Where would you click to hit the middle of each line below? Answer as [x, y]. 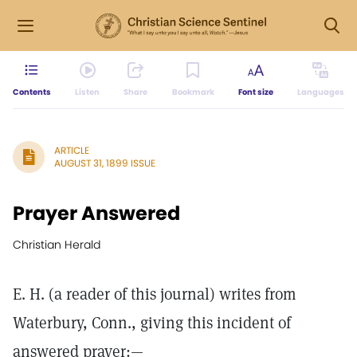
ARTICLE [72, 150]
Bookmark [193, 92]
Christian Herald [57, 245]
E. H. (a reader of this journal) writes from [155, 294]
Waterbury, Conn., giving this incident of [152, 323]
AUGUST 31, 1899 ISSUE [105, 163]
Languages [320, 92]
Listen [88, 92]
